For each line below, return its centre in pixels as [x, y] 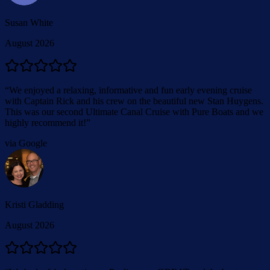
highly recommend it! [46, 122]
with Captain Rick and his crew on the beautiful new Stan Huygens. [134, 101]
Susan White [29, 22]
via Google [26, 143]
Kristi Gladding [34, 204]
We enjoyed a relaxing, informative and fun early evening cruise [130, 90]
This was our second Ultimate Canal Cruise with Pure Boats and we [134, 111]
